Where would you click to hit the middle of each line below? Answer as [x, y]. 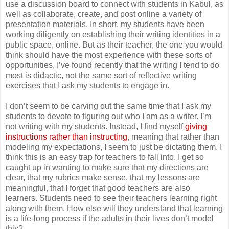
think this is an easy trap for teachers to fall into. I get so [105, 157]
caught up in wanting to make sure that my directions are [107, 168]
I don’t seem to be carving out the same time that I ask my [108, 106]
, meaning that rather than [173, 137]
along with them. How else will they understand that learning [114, 209]
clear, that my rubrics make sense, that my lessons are [103, 178]
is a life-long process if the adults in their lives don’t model [110, 219]
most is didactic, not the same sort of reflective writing [101, 76]
